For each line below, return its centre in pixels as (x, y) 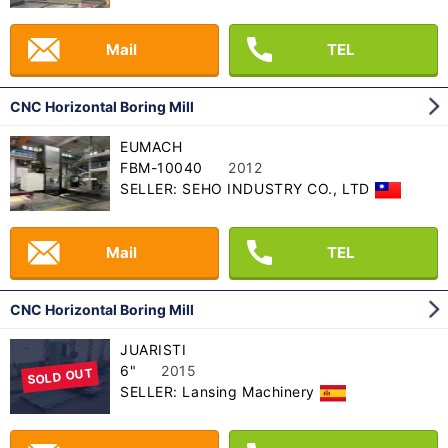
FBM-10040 (162, 168)
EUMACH (151, 147)
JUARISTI (153, 350)
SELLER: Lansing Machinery (217, 392)
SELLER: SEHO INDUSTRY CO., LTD (245, 189)
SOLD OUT (60, 376)
